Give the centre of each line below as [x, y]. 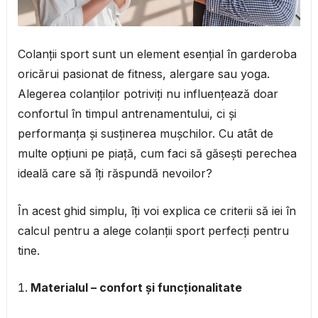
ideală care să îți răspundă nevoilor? [115, 174]
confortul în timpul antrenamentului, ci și [127, 114]
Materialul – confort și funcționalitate [136, 288]
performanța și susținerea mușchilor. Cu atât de [145, 134]
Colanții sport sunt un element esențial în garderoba [157, 54]
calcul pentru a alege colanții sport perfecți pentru [153, 231]
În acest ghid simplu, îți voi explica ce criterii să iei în [157, 211]
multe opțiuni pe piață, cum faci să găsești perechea [157, 154]
